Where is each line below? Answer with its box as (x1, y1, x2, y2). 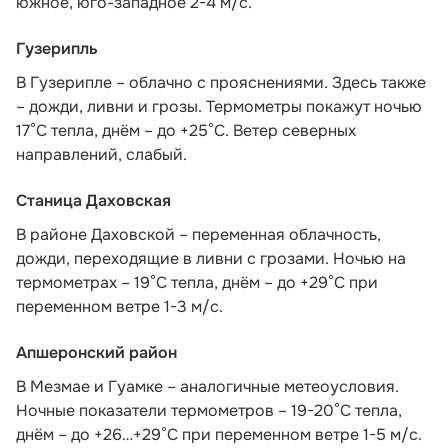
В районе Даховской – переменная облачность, (16, 223, 381, 245)
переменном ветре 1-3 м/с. (16, 295, 223, 317)
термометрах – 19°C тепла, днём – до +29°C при (16, 271, 378, 293)
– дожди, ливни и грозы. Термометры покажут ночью (16, 95, 422, 117)
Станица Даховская (16, 189, 171, 211)
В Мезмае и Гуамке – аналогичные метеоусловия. (16, 375, 399, 397)
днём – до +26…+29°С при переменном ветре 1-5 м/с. (16, 423, 422, 445)
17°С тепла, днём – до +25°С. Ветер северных (16, 119, 356, 141)
